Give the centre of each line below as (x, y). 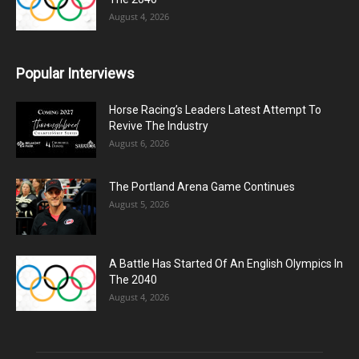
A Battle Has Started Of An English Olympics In (226, 264)
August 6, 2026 (139, 143)
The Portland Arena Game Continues (202, 187)
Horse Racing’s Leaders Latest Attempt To (215, 110)
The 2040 (133, 280)
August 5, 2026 (139, 204)
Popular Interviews (75, 74)
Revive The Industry (159, 126)
